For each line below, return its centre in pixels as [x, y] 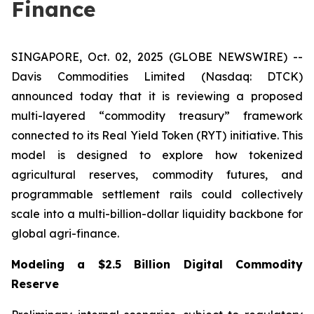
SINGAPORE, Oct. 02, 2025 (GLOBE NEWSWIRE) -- [157, 57]
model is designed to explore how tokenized [157, 155]
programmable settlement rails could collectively [157, 194]
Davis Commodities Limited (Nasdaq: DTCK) [157, 76]
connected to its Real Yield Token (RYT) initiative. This [157, 135]
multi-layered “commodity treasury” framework [157, 116]
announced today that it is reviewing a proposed [157, 96]
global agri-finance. [65, 233]
